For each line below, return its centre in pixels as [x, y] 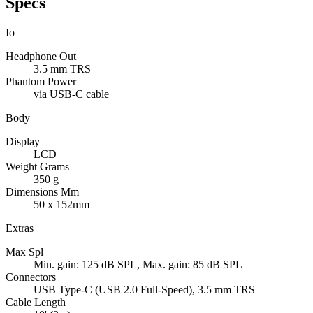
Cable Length [36, 303]
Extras [20, 228]
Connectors [31, 277]
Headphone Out [41, 57]
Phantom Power [41, 82]
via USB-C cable [71, 94]
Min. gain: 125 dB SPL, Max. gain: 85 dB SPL [138, 265]
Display [23, 142]
